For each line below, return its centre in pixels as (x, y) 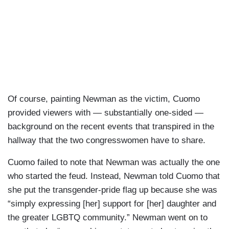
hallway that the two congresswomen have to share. (107, 141)
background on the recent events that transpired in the (111, 127)
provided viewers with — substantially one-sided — (106, 113)
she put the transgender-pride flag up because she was (112, 190)
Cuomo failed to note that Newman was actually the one (114, 163)
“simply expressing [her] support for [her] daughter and (112, 204)
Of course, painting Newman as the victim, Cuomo (104, 99)
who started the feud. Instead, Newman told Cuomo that (114, 176)
